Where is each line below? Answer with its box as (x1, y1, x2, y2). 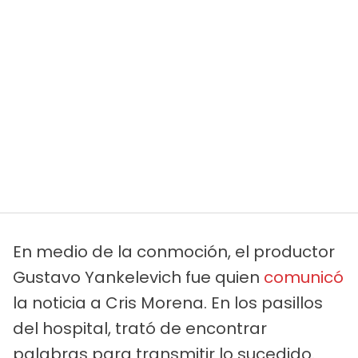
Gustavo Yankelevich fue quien (13, 265, 264, 288)
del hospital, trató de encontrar (13, 316, 267, 340)
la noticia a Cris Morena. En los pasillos (13, 291, 323, 314)
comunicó (264, 265, 344, 288)
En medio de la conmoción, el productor (13, 240, 335, 263)
